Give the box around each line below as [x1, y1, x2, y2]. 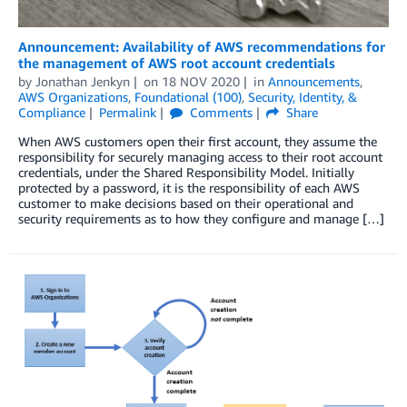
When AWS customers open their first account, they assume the [18, 134, 377, 150]
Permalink [98, 104, 156, 121]
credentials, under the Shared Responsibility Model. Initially [18, 164, 354, 181]
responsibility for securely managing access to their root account [18, 149, 382, 165]
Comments [185, 104, 253, 121]
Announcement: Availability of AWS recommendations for [18, 38, 385, 55]
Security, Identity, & [248, 89, 357, 105]
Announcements [267, 74, 360, 90]
